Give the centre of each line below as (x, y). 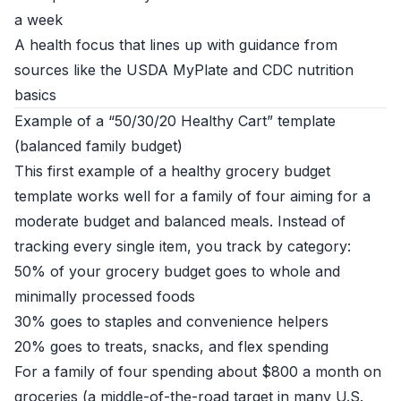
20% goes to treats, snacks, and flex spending (171, 346)
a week (38, 20)
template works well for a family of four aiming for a (192, 196)
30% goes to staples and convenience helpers (171, 321)
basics (35, 95)
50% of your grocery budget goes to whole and (177, 271)
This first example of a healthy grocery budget (172, 171)
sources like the (70, 70)
